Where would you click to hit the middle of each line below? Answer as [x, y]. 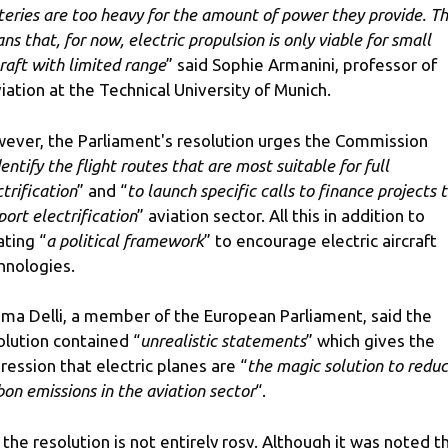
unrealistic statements [223, 341]
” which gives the [370, 341]
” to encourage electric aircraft [320, 240]
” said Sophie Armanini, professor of [301, 65]
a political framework [125, 240]
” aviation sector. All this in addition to [281, 215]
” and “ [102, 190]
